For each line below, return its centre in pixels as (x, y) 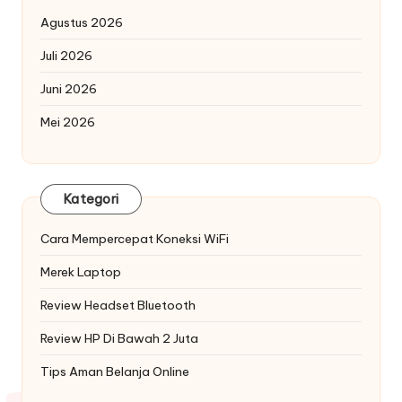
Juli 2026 (66, 55)
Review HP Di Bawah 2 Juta (119, 338)
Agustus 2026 (82, 22)
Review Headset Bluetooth (118, 305)
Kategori (91, 200)
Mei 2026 (68, 122)
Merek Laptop (81, 271)
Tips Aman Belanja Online (115, 371)
